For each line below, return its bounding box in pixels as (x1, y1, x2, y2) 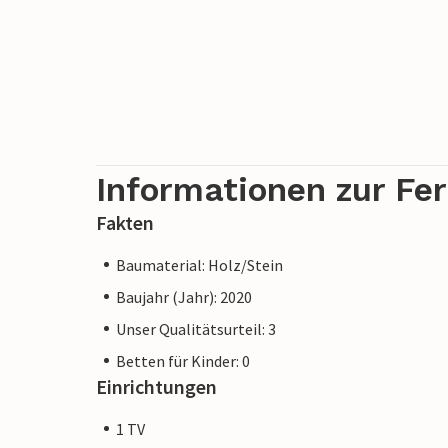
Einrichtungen (96, 373, 217, 399)
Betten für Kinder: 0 (116, 350, 250, 371)
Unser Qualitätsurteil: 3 (116, 318, 276, 339)
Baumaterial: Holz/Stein (116, 254, 283, 275)
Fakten (96, 209, 154, 235)
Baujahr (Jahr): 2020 (116, 286, 252, 307)
